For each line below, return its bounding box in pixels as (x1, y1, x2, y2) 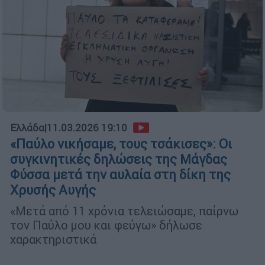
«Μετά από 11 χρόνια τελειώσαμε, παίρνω (10, 203, 238, 219)
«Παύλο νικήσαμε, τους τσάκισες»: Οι (10, 136, 232, 153)
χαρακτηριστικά (10, 232, 96, 247)
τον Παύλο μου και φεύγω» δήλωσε (10, 218, 202, 233)
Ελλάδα (10, 121, 44, 135)
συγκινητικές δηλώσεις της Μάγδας (10, 151, 227, 168)
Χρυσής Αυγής (10, 182, 96, 199)
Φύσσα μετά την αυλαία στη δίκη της (10, 167, 231, 183)
